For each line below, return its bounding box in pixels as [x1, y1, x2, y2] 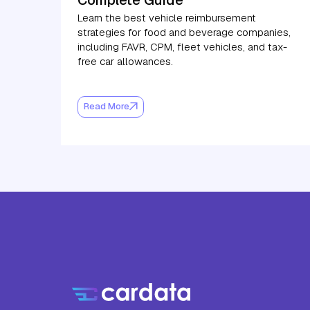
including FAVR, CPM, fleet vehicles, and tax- [77, 39, 287, 53]
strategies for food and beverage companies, [77, 25, 291, 39]
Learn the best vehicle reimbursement [77, 10, 256, 24]
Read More [84, 100, 129, 113]
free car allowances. [77, 54, 173, 68]
